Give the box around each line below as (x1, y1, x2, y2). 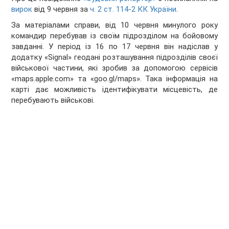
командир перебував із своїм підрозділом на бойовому (11, 31, 218, 41)
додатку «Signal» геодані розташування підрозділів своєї (11, 53, 218, 62)
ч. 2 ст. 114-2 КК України (90, 5, 177, 14)
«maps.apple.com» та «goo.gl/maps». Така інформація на (11, 74, 218, 84)
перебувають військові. (11, 96, 95, 105)
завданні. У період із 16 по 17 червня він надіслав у (11, 42, 218, 52)
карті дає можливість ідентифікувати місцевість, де (11, 85, 218, 95)
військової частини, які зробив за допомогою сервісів (11, 63, 218, 73)
